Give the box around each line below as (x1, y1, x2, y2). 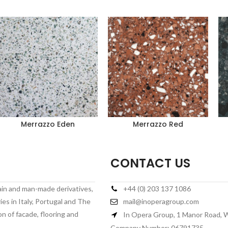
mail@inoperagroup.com (123, 196, 199, 206)
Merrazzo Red (132, 119, 183, 129)
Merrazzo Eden (20, 119, 75, 129)
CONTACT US (110, 154, 190, 172)
